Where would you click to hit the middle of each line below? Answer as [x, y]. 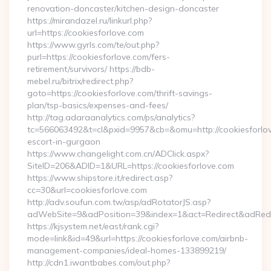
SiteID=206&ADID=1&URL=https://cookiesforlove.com [131, 166]
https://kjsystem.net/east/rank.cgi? [93, 226]
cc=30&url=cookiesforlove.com [87, 190]
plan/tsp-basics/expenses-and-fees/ [98, 105]
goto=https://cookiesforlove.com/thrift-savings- [120, 93]
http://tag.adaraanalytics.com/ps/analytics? [111, 117]
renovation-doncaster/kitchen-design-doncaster [123, 8]
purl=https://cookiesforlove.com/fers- [99, 57]
